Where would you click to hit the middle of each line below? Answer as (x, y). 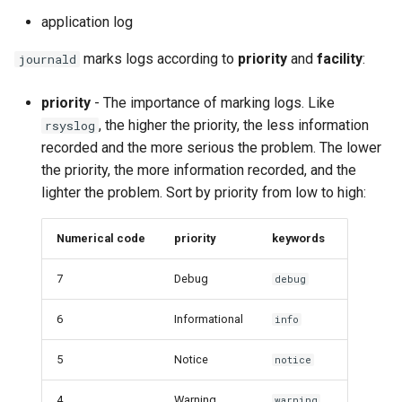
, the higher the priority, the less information (234, 125)
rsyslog (70, 126)
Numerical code (101, 238)
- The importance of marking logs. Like (213, 103)
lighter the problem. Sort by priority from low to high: (204, 192)
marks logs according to (159, 59)
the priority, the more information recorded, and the (199, 170)
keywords (298, 238)
